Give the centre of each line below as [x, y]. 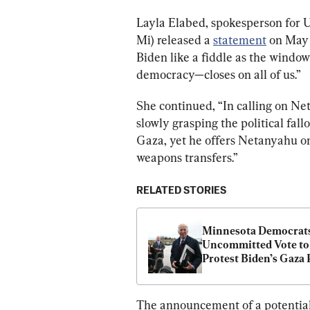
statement [240, 39]
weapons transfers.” [187, 157]
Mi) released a [175, 39]
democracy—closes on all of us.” [219, 74]
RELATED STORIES [181, 190]
